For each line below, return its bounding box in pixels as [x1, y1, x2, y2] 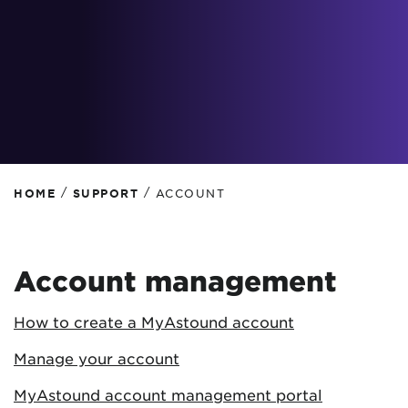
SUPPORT [72, 186, 138, 201]
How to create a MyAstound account [14, 312, 294, 331]
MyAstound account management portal [14, 385, 322, 404]
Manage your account [14, 349, 179, 368]
